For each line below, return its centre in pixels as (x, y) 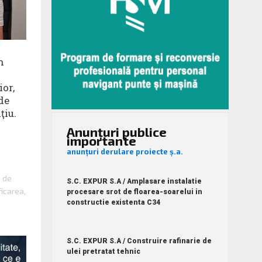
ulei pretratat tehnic (104, 251)
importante (102, 140)
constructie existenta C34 (114, 202)
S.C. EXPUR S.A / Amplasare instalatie (135, 181)
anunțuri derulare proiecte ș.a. (125, 151)
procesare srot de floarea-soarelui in (135, 192)
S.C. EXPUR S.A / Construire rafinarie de (139, 241)
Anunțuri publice (117, 131)
